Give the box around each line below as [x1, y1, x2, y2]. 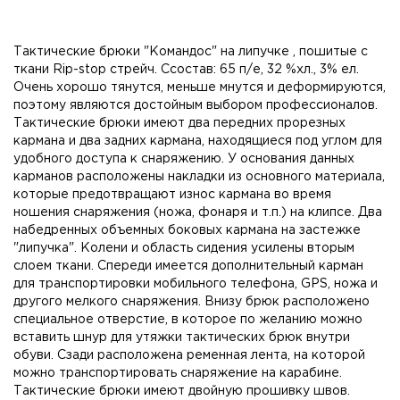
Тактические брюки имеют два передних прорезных [13, 117, 346, 129]
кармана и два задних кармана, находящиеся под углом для [13, 135, 382, 146]
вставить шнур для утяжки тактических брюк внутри [13, 331, 350, 343]
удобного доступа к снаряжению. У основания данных [13, 153, 354, 164]
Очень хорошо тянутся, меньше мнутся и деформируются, [13, 81, 386, 93]
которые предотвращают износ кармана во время [13, 188, 331, 200]
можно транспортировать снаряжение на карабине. [13, 367, 342, 379]
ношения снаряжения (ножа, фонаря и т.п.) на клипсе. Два [13, 206, 382, 218]
